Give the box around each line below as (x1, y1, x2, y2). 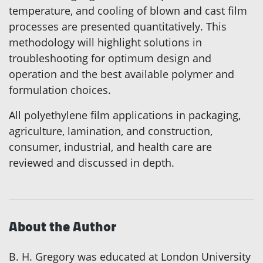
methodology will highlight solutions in (9, 35, 202, 50)
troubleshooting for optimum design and (9, 51, 211, 66)
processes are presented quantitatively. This (9, 19, 227, 34)
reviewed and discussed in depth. (9, 156, 174, 170)
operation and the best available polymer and (9, 67, 234, 82)
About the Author (9, 213, 116, 240)
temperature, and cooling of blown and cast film (9, 4, 247, 18)
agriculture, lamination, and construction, (9, 124, 213, 139)
